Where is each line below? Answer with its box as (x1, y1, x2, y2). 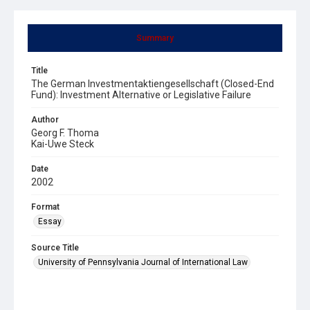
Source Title (31, 242, 79, 253)
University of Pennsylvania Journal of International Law (38, 257, 248, 267)
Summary (136, 33, 174, 43)
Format (31, 201, 60, 212)
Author (31, 114, 59, 125)
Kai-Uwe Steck (31, 138, 94, 149)
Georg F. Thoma (31, 127, 99, 138)
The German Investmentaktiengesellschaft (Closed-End (31, 77, 274, 89)
